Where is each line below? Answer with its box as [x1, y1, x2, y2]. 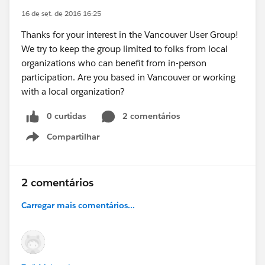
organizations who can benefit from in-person [21, 57, 206, 69]
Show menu [52, 137, 100, 148]
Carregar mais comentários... [21, 199, 135, 211]
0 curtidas [47, 111, 86, 121]
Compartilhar [47, 131, 99, 142]
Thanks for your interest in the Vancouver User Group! [21, 29, 238, 40]
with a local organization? [21, 86, 127, 97]
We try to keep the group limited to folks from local [21, 43, 228, 54]
